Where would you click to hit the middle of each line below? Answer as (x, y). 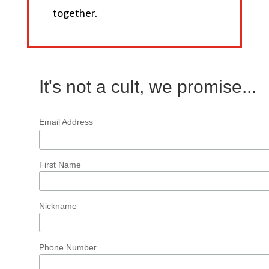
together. (75, 13)
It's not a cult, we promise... (147, 87)
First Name (60, 164)
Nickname (58, 206)
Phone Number (68, 247)
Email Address (66, 122)
